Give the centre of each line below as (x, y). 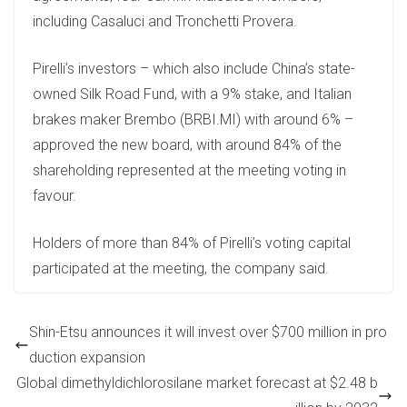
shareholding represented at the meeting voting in (189, 171)
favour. (55, 196)
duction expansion (87, 358)
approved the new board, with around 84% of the (187, 145)
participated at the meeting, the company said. (181, 269)
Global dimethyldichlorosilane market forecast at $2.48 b (197, 383)
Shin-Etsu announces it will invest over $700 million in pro (208, 333)
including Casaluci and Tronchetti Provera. (165, 22)
